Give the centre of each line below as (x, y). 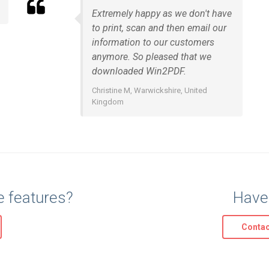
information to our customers (153, 42)
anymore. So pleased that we (152, 57)
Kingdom (108, 102)
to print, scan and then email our (159, 28)
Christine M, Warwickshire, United (150, 90)
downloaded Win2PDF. (139, 71)
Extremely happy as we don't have (162, 14)
